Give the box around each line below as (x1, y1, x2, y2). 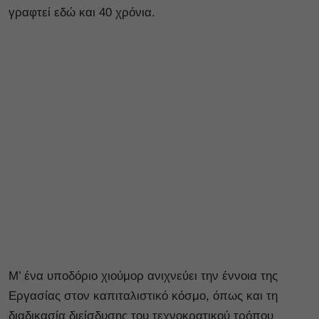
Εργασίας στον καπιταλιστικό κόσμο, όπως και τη (9, 288, 278, 303)
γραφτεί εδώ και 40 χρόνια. (9, 5, 159, 19)
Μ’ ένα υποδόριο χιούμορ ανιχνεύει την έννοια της (9, 268, 278, 283)
